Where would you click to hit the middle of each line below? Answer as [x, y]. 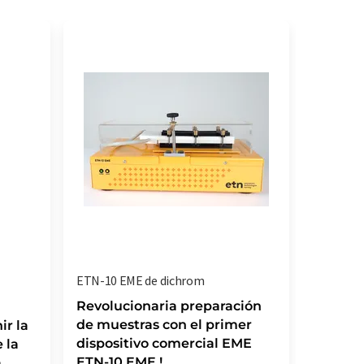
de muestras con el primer [164, 325]
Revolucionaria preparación [169, 306]
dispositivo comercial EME [164, 343]
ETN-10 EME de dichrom [141, 280]
